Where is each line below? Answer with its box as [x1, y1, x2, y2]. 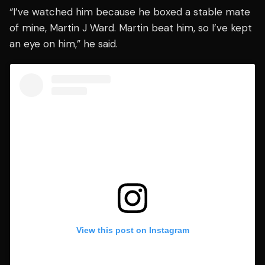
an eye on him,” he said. [9, 37, 118, 51]
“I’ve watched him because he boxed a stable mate [9, 5, 250, 19]
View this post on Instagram [76, 225, 189, 235]
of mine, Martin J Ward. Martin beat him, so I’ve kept [9, 21, 252, 35]
